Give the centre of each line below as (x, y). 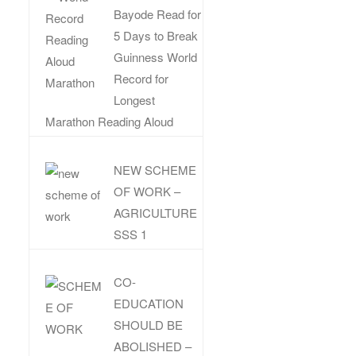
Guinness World (156, 57)
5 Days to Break (156, 36)
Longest (135, 100)
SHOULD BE (149, 325)
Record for (141, 79)
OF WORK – (147, 191)
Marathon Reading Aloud (109, 122)
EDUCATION (149, 304)
